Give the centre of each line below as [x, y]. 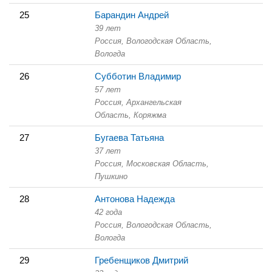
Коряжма [149, 115]
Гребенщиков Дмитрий [141, 260]
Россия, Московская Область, [152, 163]
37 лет [108, 151]
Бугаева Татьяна [129, 137]
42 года [108, 212]
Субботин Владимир [138, 76]
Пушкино [111, 176]
